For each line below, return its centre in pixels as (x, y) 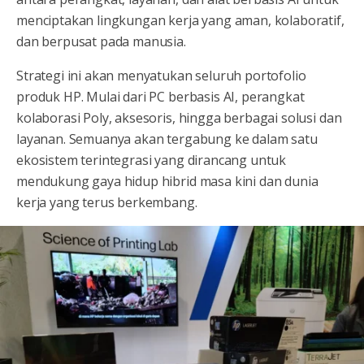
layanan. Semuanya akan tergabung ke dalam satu (167, 139)
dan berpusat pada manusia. (101, 41)
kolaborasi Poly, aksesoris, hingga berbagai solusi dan (179, 118)
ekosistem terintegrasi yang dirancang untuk (152, 160)
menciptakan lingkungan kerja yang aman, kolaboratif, (180, 20)
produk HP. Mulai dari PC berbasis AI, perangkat (160, 97)
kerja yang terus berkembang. (107, 202)
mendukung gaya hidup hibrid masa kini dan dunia (167, 181)
